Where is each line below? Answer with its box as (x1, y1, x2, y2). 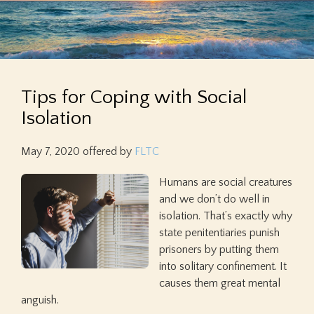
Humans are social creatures (159, 176, 292, 189)
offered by (80, 145, 135, 158)
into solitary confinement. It (159, 260, 287, 273)
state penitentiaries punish (159, 226, 280, 239)
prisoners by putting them (159, 243, 279, 256)
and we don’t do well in (159, 193, 270, 205)
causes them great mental (159, 277, 280, 289)
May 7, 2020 (21, 145, 80, 158)
